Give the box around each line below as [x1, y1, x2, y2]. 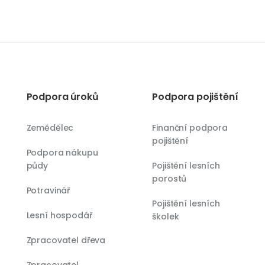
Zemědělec [26, 121, 74, 134]
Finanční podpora [152, 121, 228, 134]
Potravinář [26, 184, 70, 196]
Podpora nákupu [26, 146, 98, 159]
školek [152, 210, 179, 222]
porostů [152, 172, 187, 185]
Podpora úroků [26, 89, 99, 104]
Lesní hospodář [26, 209, 92, 221]
